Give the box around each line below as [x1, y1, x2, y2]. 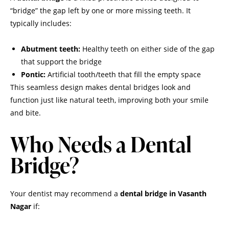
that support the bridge [21, 56, 102, 66]
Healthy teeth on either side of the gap [80, 43, 215, 54]
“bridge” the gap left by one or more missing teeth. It [10, 5, 191, 15]
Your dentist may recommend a [10, 188, 120, 198]
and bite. [10, 107, 41, 118]
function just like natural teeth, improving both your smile [10, 95, 209, 105]
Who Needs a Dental [10, 129, 192, 158]
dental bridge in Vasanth [120, 188, 207, 198]
